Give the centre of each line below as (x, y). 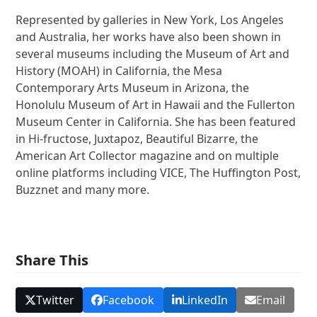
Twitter (55, 300)
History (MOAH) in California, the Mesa (119, 70)
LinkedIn (204, 300)
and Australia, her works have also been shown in (149, 36)
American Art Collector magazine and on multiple (148, 155)
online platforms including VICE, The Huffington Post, (158, 172)
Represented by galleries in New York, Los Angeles (150, 19)
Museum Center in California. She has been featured (156, 121)
